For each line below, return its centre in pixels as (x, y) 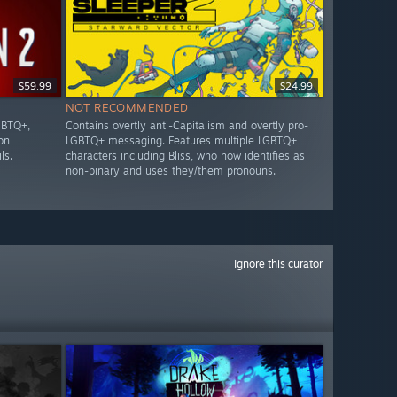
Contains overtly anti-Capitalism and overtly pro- (187, 126)
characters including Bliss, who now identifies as (185, 156)
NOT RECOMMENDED (127, 108)
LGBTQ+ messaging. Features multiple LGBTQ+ (181, 141)
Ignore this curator (278, 264)
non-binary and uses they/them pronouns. (170, 171)
